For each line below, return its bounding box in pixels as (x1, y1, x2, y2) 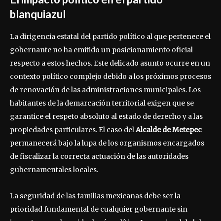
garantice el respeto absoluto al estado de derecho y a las (10, 112, 203, 121)
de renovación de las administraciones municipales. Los (10, 85, 201, 95)
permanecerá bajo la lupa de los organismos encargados (10, 139, 204, 148)
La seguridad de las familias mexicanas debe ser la (10, 191, 181, 201)
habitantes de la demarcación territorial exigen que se (10, 99, 194, 108)
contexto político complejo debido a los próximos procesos (10, 72, 211, 81)
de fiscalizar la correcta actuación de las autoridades (10, 152, 188, 161)
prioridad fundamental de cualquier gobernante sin (10, 205, 187, 214)
